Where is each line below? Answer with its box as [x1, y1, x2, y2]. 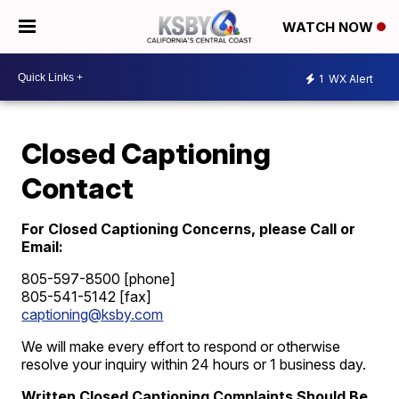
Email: [21, 238, 64, 256]
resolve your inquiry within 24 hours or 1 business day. [21, 355, 367, 373]
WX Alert [326, 71, 373, 85]
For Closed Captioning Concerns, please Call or [21, 220, 356, 238]
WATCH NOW [282, 19, 377, 37]
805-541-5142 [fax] [21, 288, 152, 305]
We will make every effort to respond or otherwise [21, 338, 341, 355]
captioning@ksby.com [21, 305, 164, 323]
